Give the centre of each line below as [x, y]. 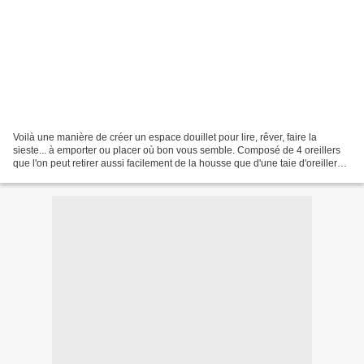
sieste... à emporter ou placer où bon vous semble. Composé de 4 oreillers [177, 150]
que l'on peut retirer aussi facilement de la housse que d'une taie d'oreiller [175, 163]
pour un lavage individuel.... [74, 176]
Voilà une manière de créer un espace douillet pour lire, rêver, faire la [165, 137]
